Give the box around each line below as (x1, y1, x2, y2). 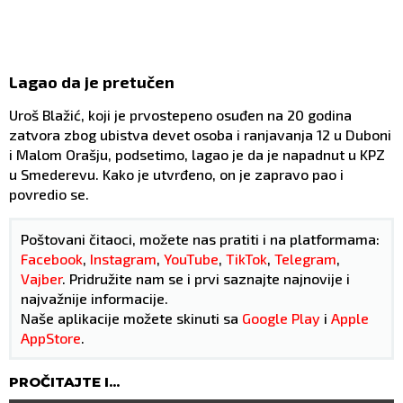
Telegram (274, 250, 336, 268)
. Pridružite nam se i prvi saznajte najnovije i (62, 270, 350, 288)
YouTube (164, 250, 219, 268)
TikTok (226, 250, 267, 268)
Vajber (21, 270, 62, 288)
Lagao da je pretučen (9, 72, 175, 93)
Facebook (21, 250, 83, 268)
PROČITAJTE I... (9, 373, 120, 391)
